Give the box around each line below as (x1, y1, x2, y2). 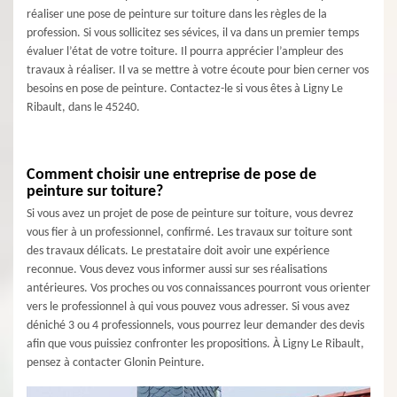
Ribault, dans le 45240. (27, 101, 140, 114)
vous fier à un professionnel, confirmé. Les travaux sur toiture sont (27, 226, 353, 239)
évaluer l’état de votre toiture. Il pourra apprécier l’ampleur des (27, 45, 343, 58)
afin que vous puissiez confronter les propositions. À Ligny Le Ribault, (27, 338, 364, 351)
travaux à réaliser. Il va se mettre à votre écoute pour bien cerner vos (27, 64, 369, 77)
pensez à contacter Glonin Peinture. (27, 356, 205, 370)
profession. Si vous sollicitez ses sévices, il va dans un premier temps (27, 27, 359, 40)
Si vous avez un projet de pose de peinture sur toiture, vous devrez (27, 207, 354, 221)
